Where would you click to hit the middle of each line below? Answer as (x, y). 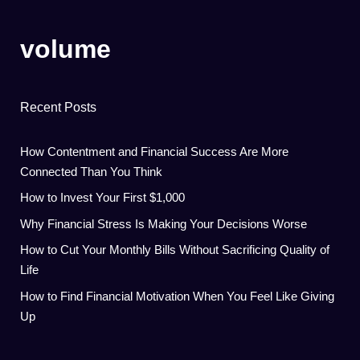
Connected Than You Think (91, 171)
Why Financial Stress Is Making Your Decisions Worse (164, 223)
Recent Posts (58, 107)
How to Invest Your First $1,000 (102, 197)
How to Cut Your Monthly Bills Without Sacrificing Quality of (175, 250)
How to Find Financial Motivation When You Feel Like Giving (177, 296)
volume (65, 49)
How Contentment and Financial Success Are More (154, 151)
